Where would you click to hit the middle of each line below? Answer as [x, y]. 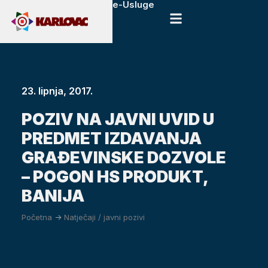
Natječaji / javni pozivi [104, 217]
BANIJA [53, 196]
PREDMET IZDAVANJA [111, 138]
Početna [36, 217]
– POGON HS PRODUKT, [114, 176]
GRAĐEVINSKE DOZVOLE [124, 157]
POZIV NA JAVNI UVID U [118, 119]
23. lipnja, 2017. [57, 91]
